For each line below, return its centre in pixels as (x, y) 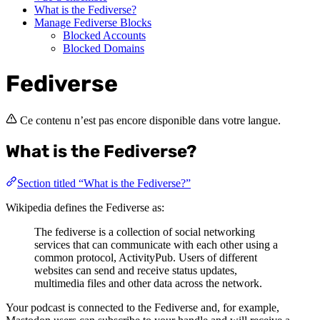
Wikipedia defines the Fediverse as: (85, 207)
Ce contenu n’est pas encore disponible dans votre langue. (150, 120)
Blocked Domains (104, 48)
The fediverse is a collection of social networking (145, 231)
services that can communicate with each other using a (156, 244)
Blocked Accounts (104, 35)
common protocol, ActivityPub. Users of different (146, 257)
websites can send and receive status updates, (136, 270)
